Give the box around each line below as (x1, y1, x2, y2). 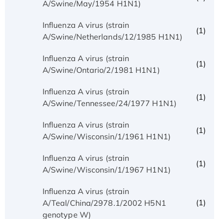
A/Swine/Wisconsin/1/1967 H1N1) (42, 164, 171, 175)
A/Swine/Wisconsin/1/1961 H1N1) (42, 131, 171, 141)
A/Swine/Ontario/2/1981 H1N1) (42, 65, 160, 75)
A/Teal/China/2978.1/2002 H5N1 (42, 197, 166, 208)
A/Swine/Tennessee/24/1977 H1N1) (42, 98, 176, 108)
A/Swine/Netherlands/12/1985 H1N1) (42, 31, 183, 42)
